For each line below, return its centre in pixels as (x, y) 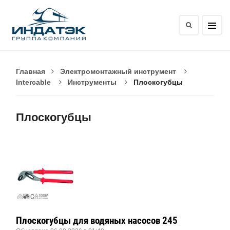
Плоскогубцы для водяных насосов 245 (97, 221)
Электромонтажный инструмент (118, 71)
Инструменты (92, 82)
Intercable (33, 82)
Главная (31, 71)
